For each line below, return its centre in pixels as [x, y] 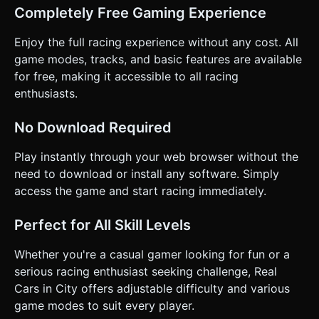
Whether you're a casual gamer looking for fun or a [152, 254]
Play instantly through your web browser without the [156, 156]
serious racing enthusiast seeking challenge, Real [146, 271]
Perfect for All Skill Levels [103, 225]
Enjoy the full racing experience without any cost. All [156, 42]
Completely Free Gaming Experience [140, 12]
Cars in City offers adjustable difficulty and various [152, 288]
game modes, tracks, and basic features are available [158, 59]
